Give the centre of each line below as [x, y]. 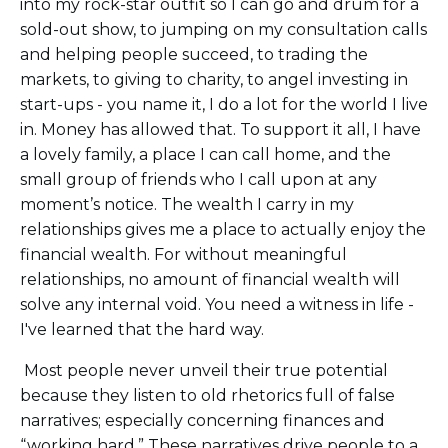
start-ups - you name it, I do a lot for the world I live [224, 105]
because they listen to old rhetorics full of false [207, 396]
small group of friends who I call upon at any [198, 180]
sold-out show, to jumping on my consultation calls [223, 30]
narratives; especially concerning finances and [202, 421]
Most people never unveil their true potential [206, 371]
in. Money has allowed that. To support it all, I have [220, 130]
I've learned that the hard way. [142, 330]
